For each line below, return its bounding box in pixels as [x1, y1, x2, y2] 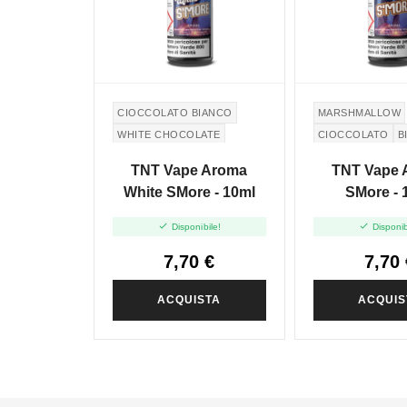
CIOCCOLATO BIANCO [117, 106, 233, 118]
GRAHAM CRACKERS [117, 150, 225, 162]
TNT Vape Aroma [131, 163, 248, 179]
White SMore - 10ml [123, 184, 255, 201]
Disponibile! [171, 221, 222, 232]
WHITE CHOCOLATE [117, 128, 221, 140]
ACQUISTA [157, 293, 222, 306]
